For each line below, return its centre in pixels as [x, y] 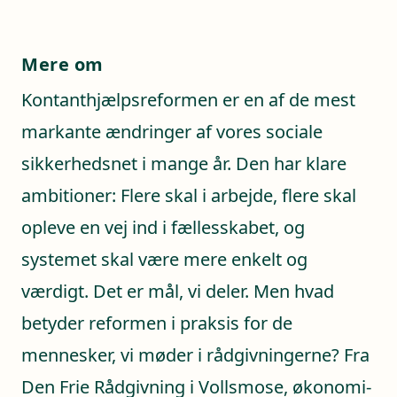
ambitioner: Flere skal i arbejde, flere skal [189, 195]
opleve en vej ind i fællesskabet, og [163, 227]
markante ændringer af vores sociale [172, 131]
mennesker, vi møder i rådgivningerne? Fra [195, 354]
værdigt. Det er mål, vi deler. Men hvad [178, 291]
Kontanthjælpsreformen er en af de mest [188, 99]
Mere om [62, 64]
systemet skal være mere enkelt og [164, 259]
